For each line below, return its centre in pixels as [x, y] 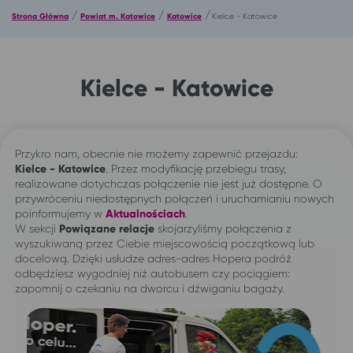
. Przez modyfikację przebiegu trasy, [196, 168]
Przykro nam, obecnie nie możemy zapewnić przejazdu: [156, 153]
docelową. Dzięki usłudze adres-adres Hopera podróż [153, 258]
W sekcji [37, 228]
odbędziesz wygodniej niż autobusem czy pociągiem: [152, 273]
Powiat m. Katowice [118, 16]
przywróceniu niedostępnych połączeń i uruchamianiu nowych [175, 198]
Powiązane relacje [107, 229]
